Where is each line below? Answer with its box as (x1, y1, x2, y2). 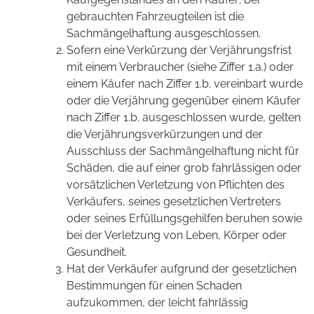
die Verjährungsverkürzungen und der (67, 128, 263, 142)
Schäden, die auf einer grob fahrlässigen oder (67, 161, 301, 175)
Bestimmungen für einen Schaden (67, 279, 242, 293)
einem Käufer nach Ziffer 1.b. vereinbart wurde (67, 77, 303, 91)
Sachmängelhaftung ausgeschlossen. (67, 27, 261, 41)
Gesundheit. (67, 245, 127, 259)
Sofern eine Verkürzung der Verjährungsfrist (67, 43, 292, 57)
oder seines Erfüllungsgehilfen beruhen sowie (67, 212, 302, 226)
